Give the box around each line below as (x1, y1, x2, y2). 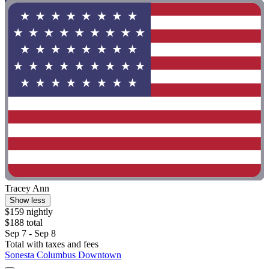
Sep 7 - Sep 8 (5, 228, 56, 238)
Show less (10, 195, 46, 205)
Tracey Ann (5, 183, 49, 193)
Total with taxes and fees (5, 238, 98, 249)
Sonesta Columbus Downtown (5, 249, 121, 260)
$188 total (5, 217, 43, 228)
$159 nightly (5, 206, 53, 217)
